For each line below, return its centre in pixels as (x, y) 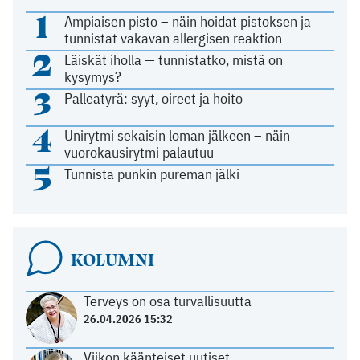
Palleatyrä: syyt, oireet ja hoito (154, 99)
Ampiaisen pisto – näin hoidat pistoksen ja (188, 22)
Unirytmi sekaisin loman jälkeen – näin (178, 136)
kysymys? (93, 77)
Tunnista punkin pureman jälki (152, 174)
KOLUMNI (112, 259)
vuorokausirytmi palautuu (139, 153)
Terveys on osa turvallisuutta (167, 301)
